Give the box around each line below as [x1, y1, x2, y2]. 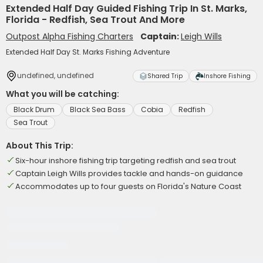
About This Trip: [6, 140, 73, 151]
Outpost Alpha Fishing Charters [6, 31, 133, 42]
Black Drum [14, 104, 55, 114]
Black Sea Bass [70, 104, 126, 114]
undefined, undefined [17, 70, 94, 80]
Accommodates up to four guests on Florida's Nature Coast [15, 181, 241, 192]
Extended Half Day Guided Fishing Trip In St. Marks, [6, 2, 247, 15]
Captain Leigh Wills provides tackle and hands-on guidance [15, 168, 243, 179]
